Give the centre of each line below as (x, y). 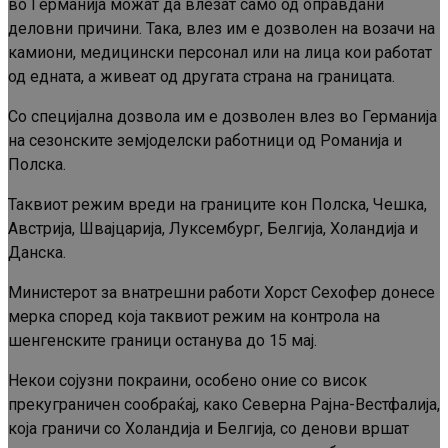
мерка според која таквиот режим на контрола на (194, 317)
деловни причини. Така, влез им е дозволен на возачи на (221, 29)
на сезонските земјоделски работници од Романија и (205, 141)
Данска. (37, 253)
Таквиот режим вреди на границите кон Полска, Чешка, (217, 205)
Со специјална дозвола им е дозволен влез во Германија (222, 117)
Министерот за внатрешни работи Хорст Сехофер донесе (221, 293)
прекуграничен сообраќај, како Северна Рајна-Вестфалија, (224, 405)
